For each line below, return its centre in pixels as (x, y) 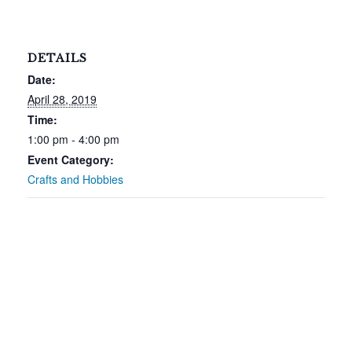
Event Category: (71, 160)
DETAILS (57, 59)
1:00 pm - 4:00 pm (73, 139)
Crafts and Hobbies (75, 180)
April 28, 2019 (62, 99)
